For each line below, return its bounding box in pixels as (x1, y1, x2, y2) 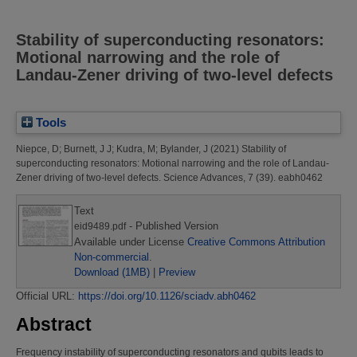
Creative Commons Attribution (187, 236, 325, 249)
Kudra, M (116, 143, 155, 155)
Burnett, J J (64, 143, 112, 155)
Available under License (74, 236, 187, 249)
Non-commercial (74, 251, 149, 264)
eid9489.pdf (74, 222, 126, 232)
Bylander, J (160, 143, 208, 155)
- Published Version (126, 220, 218, 233)
